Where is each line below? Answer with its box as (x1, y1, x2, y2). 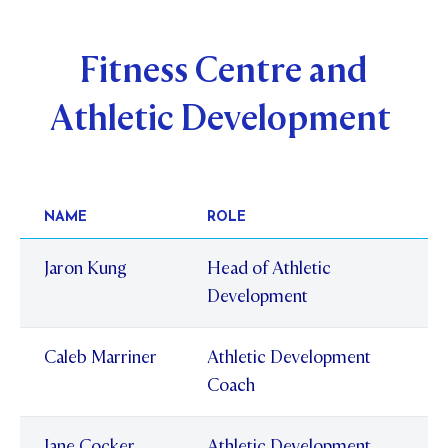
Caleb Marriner (44, 346, 157, 370)
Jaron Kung (44, 257, 127, 281)
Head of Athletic (207, 257, 331, 281)
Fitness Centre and (80, 47, 368, 93)
